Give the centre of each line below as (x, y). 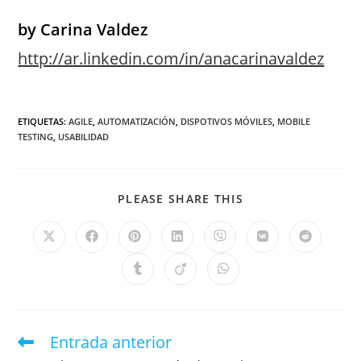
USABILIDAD (84, 137)
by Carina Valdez (83, 29)
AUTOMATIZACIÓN (137, 121)
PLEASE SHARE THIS (180, 199)
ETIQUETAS (41, 121)
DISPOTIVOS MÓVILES (227, 121)
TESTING (36, 137)
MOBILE (294, 121)
